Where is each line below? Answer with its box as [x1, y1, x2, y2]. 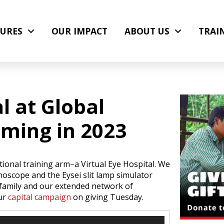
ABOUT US [124, 24, 169, 37]
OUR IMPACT [51, 24, 107, 37]
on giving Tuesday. [70, 191, 143, 202]
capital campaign [7, 191, 71, 202]
